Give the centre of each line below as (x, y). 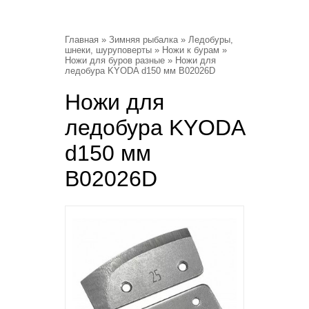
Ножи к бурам (191, 50)
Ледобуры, (211, 40)
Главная (82, 40)
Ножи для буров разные (115, 60)
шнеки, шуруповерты (108, 50)
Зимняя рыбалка (143, 40)
